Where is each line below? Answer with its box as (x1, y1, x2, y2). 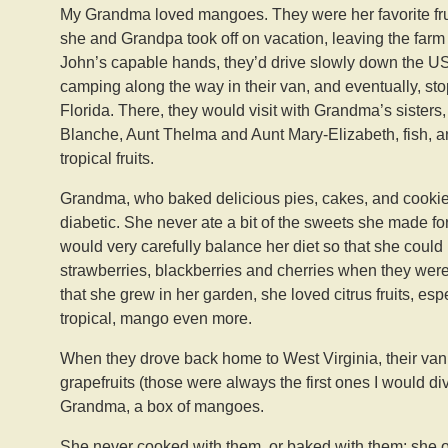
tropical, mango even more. (60, 310, 252, 327)
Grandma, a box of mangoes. (60, 398, 264, 415)
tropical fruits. (60, 150, 154, 167)
